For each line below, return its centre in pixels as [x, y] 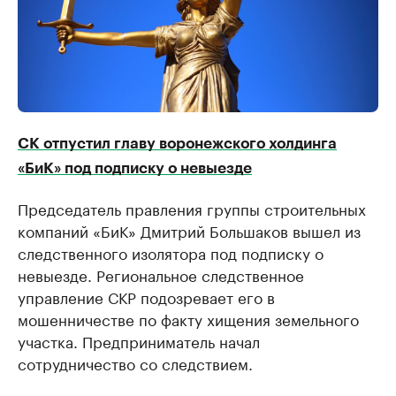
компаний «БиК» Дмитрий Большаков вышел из [189, 230]
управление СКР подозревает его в [146, 296]
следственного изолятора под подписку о [171, 252]
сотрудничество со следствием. [135, 362]
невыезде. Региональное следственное [161, 274]
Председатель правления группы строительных [192, 208]
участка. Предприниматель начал [139, 340]
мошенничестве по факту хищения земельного [188, 318]
